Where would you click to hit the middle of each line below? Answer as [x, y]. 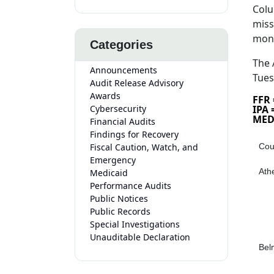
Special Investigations [135, 224]
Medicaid [109, 173]
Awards [105, 96]
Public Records [120, 211]
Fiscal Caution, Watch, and [144, 147]
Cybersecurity [118, 109]
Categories [121, 45]
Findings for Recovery [134, 134]
